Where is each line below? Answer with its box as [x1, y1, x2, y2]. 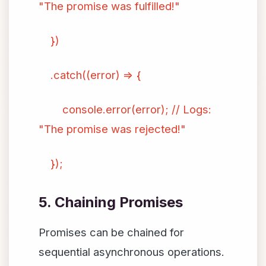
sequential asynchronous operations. [39, 245, 224, 258]
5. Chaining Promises [39, 194, 183, 211]
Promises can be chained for [39, 226, 184, 239]
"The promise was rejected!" [39, 122, 186, 135]
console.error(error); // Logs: [39, 103, 211, 116]
